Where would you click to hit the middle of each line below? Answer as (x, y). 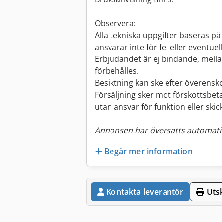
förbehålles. (117, 71)
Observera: (115, 24)
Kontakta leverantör (145, 192)
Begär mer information (148, 151)
